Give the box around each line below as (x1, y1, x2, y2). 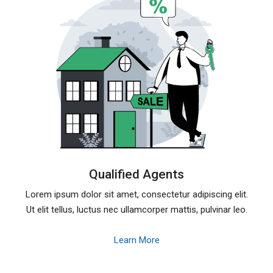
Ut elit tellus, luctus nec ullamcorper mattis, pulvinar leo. (26, 204, 247, 216)
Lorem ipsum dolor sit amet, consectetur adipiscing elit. (25, 189, 248, 200)
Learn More (113, 235, 160, 246)
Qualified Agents (89, 167, 184, 182)
